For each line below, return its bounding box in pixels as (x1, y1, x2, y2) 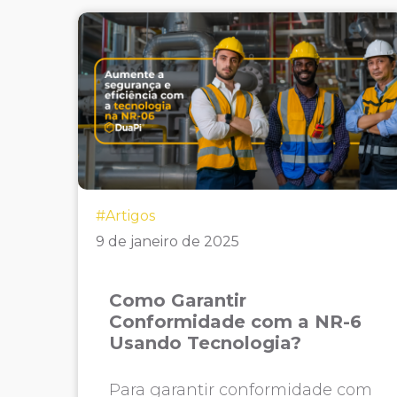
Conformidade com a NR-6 (108, 311, 362, 332)
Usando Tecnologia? (108, 332, 301, 354)
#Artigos (95, 207, 155, 224)
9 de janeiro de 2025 (95, 233, 239, 250)
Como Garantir (108, 290, 246, 311)
